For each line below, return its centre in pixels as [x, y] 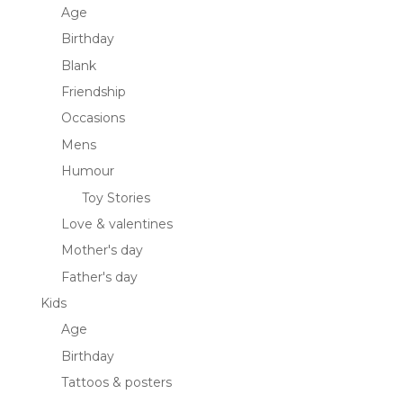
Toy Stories [116, 197]
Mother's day [102, 251]
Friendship [93, 92]
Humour [87, 171]
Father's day [99, 277]
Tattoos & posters [116, 383]
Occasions [93, 118]
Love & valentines [116, 224]
